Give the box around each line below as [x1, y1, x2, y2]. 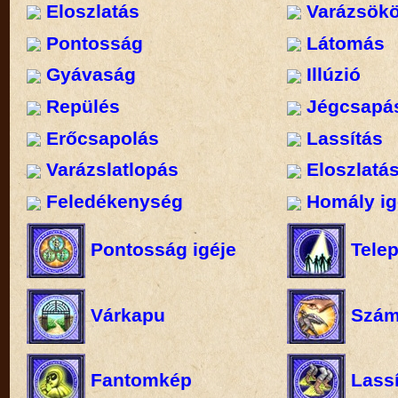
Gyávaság [40, 64, 136, 85]
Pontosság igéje [84, 238, 236, 259]
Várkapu [84, 304, 165, 325]
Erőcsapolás [40, 127, 159, 148]
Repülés [40, 96, 120, 117]
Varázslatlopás [40, 159, 179, 180]
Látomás [301, 32, 386, 53]
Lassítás [301, 127, 384, 148]
